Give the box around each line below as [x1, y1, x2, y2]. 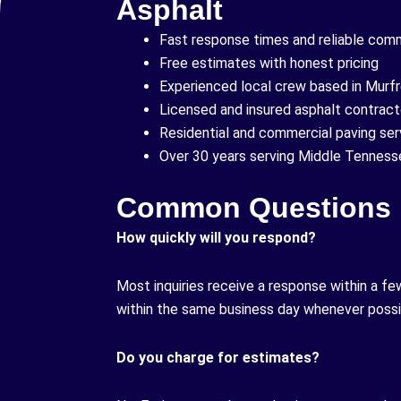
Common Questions [116, 191, 391, 224]
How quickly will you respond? [116, 228, 316, 246]
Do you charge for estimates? [116, 348, 320, 366]
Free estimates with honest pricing [159, 54, 379, 72]
